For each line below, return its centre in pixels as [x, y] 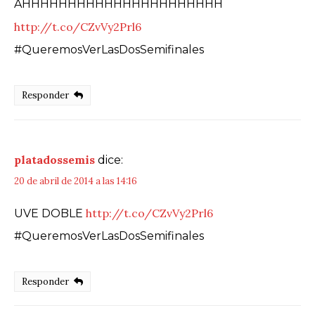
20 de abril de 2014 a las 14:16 [76, 181]
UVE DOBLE [50, 213]
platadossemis [54, 159]
